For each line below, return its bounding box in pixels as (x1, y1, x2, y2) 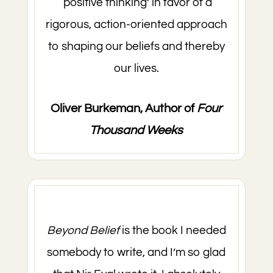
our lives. (113, 62, 159, 74)
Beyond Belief (46, 224, 119, 236)
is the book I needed (119, 224, 226, 236)
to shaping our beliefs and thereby (48, 40, 225, 52)
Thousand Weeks (90, 124, 183, 136)
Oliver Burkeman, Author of (51, 102, 197, 115)
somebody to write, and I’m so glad (47, 246, 226, 258)
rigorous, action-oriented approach (45, 18, 227, 30)
